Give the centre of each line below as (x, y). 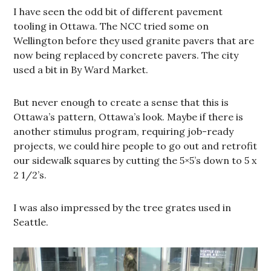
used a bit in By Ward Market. (81, 70)
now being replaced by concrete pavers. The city (126, 55)
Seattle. (31, 222)
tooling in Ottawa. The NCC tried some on (111, 26)
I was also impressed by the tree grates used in (122, 208)
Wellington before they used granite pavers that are (134, 41)
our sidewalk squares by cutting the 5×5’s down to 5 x (135, 161)
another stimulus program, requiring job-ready (124, 132)
